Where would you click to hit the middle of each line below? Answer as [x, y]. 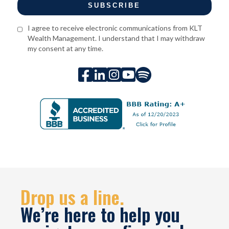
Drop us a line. [72, 197]
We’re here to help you [100, 214]
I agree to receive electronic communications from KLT [115, 28]
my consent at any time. [66, 48]
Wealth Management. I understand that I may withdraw [117, 38]
